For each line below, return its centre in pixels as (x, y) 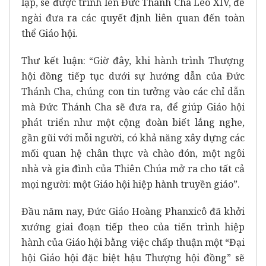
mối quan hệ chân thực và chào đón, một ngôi (133, 153)
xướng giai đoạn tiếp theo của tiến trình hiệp (133, 227)
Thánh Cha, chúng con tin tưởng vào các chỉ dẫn (133, 91)
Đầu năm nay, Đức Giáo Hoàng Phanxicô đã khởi (133, 211)
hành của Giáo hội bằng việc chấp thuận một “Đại (133, 242)
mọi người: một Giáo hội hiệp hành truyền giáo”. (131, 184)
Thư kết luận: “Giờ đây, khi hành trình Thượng (133, 60)
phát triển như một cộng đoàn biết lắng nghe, (133, 122)
